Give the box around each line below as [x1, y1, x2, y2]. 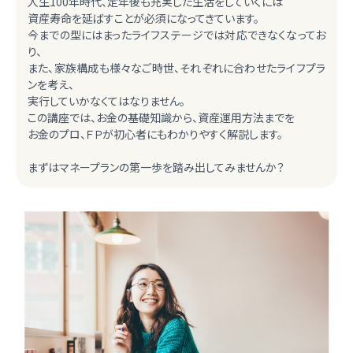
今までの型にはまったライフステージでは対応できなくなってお [28, 27, 325, 43]
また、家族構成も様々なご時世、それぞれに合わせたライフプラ [28, 60, 325, 76]
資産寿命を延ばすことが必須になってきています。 [28, 10, 259, 26]
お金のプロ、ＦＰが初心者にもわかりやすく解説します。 [28, 126, 283, 142]
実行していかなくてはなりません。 [28, 93, 185, 109]
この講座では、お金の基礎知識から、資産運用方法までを [28, 110, 295, 125]
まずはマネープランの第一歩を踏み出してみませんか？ [28, 159, 284, 175]
